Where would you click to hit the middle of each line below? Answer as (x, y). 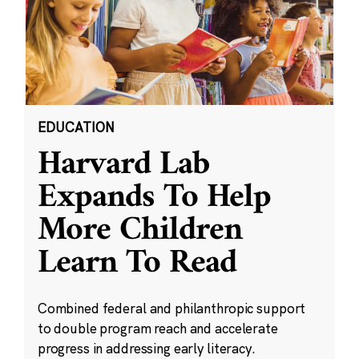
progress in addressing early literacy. (146, 349)
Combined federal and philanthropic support (171, 309)
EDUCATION (76, 127)
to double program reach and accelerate (157, 329)
